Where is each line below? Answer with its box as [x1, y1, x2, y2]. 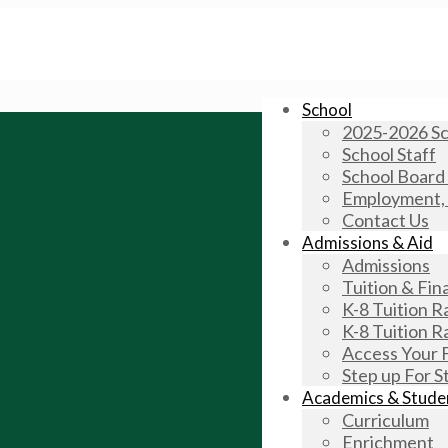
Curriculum [342, 409, 429, 431]
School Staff [342, 143, 436, 165]
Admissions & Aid [302, 232, 433, 253]
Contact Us [342, 209, 429, 231]
